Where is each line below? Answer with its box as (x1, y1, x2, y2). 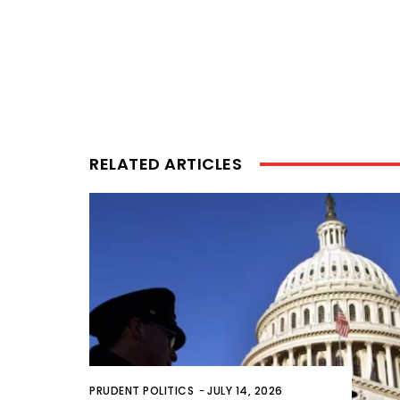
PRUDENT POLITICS (89, 382, 194, 398)
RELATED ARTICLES (89, 153, 242, 176)
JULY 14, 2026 (207, 382, 283, 398)
